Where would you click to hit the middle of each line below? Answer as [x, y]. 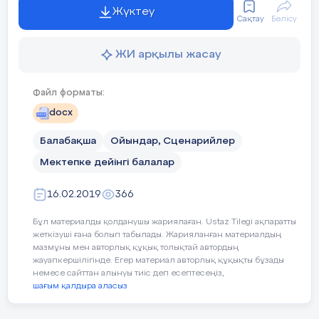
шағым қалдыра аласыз [80, 286]
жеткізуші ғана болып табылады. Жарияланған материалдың [157, 235]
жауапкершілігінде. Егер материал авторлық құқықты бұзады [158, 261]
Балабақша [68, 141]
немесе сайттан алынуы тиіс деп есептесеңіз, [129, 273]
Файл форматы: [69, 93]
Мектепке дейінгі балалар [107, 162]
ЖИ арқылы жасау [168, 54]
